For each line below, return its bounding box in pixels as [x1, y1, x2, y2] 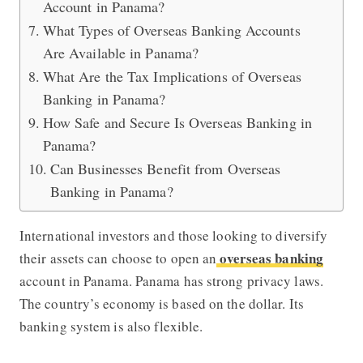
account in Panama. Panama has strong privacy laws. [19, 271, 323, 290]
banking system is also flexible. [19, 316, 203, 335]
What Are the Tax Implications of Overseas [42, 66, 301, 86]
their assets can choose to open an [19, 248, 217, 267]
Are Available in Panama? [42, 42, 199, 62]
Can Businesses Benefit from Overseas [49, 158, 281, 178]
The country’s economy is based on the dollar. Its [19, 293, 304, 313]
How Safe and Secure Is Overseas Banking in [42, 112, 312, 132]
